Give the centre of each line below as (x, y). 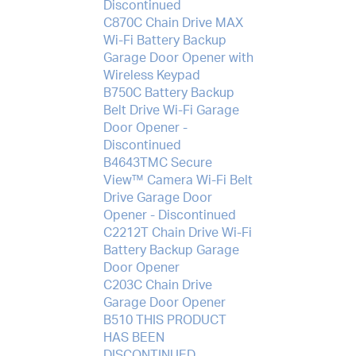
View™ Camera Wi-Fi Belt (178, 180)
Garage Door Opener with (178, 58)
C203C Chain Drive (157, 285)
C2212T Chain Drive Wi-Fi (177, 232)
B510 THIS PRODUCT (164, 320)
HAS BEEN (133, 337)
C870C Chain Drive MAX (173, 23)
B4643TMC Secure (157, 163)
